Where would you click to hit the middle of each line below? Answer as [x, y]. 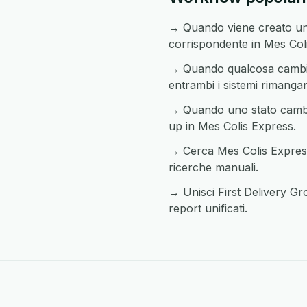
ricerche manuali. [213, 167]
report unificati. [208, 208]
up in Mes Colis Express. [232, 126]
